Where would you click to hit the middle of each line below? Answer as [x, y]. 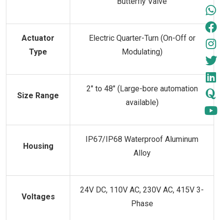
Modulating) [142, 52]
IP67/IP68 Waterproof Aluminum [142, 139]
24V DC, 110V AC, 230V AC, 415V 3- [142, 190]
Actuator [38, 38]
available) [142, 102]
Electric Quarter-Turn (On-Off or [142, 38]
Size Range [38, 96]
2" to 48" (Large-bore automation [142, 89]
